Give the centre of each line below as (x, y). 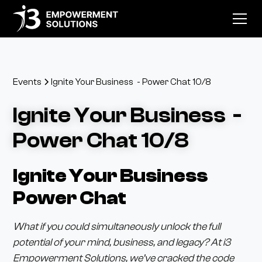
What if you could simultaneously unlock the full (117, 227)
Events (27, 82)
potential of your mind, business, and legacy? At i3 (122, 242)
